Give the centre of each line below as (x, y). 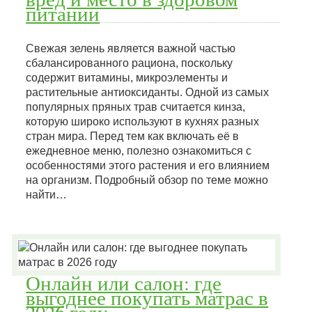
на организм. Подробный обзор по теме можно (147, 180)
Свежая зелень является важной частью (131, 48)
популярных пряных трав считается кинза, (136, 107)
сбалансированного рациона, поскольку (130, 63)
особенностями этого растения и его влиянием (148, 165)
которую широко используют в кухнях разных (143, 122)
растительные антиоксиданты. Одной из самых (148, 92)
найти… (47, 195)
